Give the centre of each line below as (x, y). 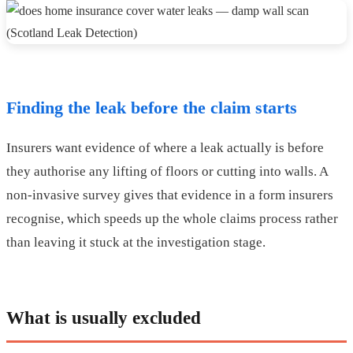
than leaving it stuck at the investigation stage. (136, 242)
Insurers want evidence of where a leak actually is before (165, 147)
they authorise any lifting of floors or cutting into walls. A (167, 171)
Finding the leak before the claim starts (152, 108)
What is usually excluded (104, 317)
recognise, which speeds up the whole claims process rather (172, 218)
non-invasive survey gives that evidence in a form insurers (170, 195)
